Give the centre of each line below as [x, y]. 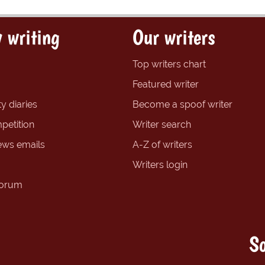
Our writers [174, 37]
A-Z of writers [162, 144]
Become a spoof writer [182, 104]
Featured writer [166, 84]
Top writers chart [169, 64]
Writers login [160, 164]
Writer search [162, 124]
